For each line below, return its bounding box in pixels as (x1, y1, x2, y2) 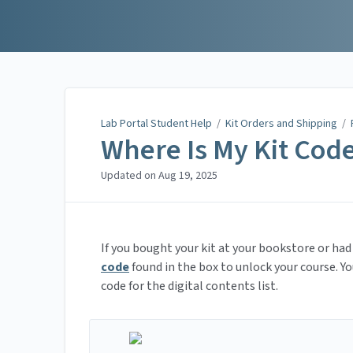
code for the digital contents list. (101, 277, 278, 295)
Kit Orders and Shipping (225, 116, 337, 132)
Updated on (101, 168, 158, 184)
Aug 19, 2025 (158, 168, 217, 184)
